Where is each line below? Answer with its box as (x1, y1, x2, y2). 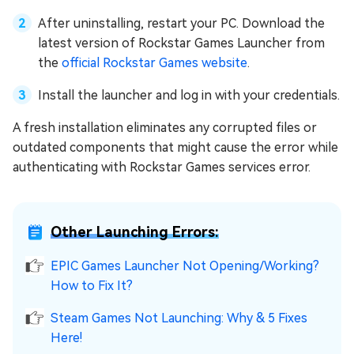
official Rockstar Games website (62, 55, 247, 71)
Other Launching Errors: (51, 224, 219, 241)
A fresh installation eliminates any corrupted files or (13, 120, 317, 136)
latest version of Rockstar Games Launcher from (38, 36, 325, 51)
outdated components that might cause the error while (13, 140, 338, 156)
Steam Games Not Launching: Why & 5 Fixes (51, 311, 307, 326)
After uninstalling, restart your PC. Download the (38, 16, 325, 32)
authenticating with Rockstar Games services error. (13, 160, 311, 175)
